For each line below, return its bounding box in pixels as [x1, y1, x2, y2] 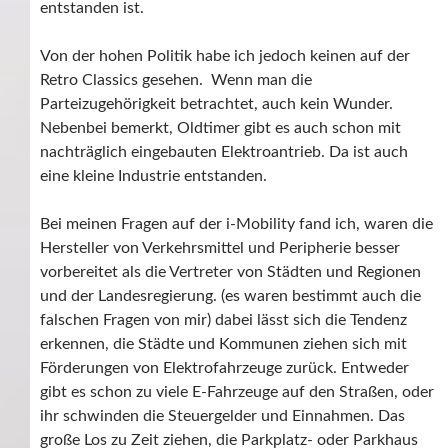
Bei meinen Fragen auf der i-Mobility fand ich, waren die [40, 216, 433, 233]
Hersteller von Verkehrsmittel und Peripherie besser [40, 240, 400, 257]
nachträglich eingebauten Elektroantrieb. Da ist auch [40, 144, 408, 161]
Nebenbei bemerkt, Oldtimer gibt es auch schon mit [40, 120, 401, 137]
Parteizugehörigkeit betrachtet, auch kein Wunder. [40, 96, 393, 113]
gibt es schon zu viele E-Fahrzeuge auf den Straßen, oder [40, 384, 434, 401]
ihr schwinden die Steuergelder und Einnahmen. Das [40, 408, 405, 425]
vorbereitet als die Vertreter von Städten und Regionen [40, 264, 421, 281]
